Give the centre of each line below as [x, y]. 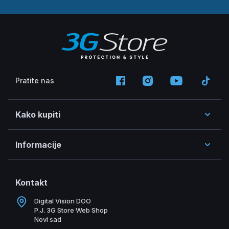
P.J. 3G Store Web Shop [71, 210]
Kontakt [31, 182]
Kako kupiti [38, 114]
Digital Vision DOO [63, 201]
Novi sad [48, 219]
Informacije [38, 144]
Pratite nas [35, 80]
